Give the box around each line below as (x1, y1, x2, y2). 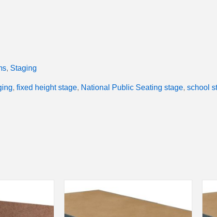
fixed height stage (16, 83, 77, 92)
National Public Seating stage (81, 83, 183, 92)
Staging (10, 63, 37, 72)
